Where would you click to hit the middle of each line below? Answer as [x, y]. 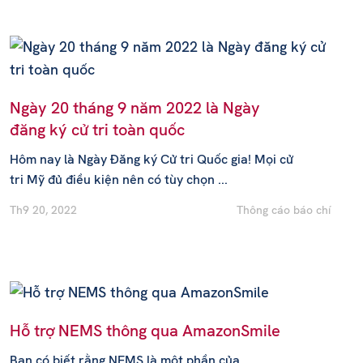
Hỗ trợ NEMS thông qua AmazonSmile [145, 331]
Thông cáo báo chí [284, 210]
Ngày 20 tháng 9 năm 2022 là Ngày [135, 108]
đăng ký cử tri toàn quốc [97, 130]
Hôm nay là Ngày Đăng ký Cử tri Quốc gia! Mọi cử [151, 159]
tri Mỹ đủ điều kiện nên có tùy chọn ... [118, 179]
